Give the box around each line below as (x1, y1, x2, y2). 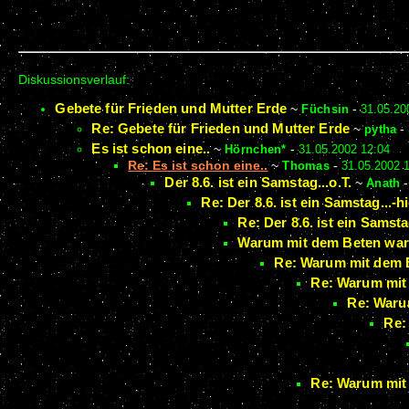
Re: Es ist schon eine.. (128, 159, 268, 173)
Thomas (282, 159, 330, 173)
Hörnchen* (225, 142, 287, 157)
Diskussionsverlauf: (18, 72, 131, 87)
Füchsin (301, 102, 350, 117)
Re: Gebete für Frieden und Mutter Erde (91, 121, 351, 137)
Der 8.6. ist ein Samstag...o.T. (164, 174, 352, 191)
